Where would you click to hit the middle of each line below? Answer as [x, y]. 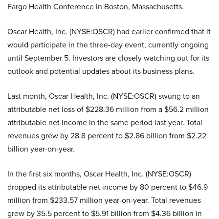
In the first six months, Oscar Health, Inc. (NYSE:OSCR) [99, 174]
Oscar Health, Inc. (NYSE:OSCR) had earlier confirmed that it [109, 31]
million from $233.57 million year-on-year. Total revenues [104, 200]
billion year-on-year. [41, 149]
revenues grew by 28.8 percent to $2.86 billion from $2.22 [107, 135]
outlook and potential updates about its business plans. [101, 71]
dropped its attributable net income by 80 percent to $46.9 [108, 187]
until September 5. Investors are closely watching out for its [108, 58]
